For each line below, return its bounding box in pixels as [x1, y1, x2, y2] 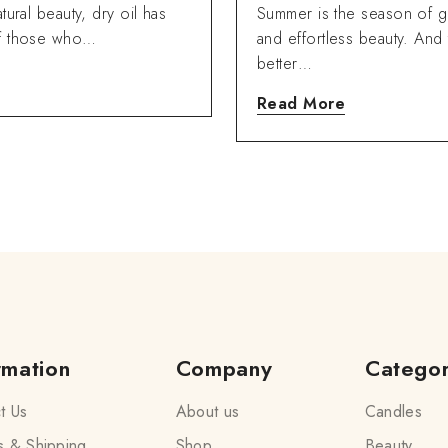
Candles [364, 400, 423, 423]
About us [175, 400, 240, 423]
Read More [257, 92, 346, 115]
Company [175, 352, 273, 384]
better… [257, 52, 313, 75]
